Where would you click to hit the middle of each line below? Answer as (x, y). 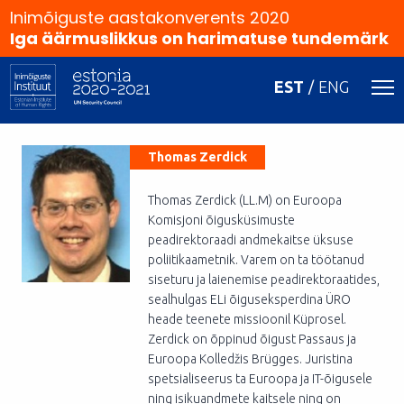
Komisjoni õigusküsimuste (221, 220)
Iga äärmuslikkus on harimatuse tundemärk (199, 38)
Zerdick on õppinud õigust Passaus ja (252, 339)
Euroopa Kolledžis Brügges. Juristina (250, 359)
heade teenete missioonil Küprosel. (247, 319)
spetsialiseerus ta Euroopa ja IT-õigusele (260, 379)
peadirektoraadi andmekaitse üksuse (250, 240)
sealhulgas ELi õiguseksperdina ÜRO (249, 299)
